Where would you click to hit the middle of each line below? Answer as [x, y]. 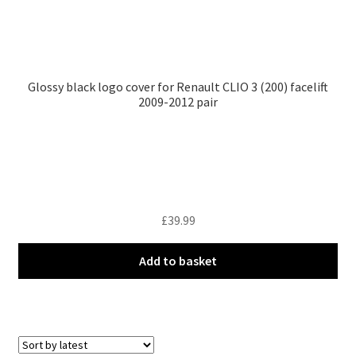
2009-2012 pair [178, 101]
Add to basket [178, 261]
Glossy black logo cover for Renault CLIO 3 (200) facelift [178, 86]
